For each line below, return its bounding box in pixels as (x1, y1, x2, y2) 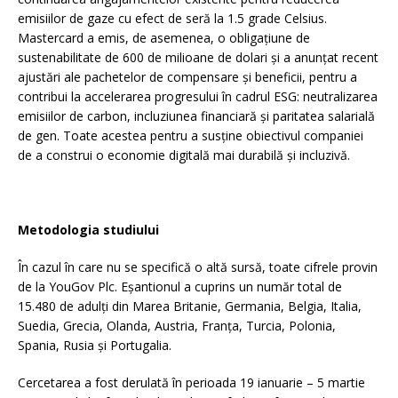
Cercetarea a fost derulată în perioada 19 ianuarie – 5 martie (18, 373, 365, 391)
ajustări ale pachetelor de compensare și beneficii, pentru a (18, 68, 357, 85)
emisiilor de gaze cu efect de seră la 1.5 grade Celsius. (18, 9, 327, 27)
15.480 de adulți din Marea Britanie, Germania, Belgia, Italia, (18, 297, 362, 314)
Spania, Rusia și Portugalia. (18, 336, 171, 354)
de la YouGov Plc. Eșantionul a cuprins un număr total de (18, 277, 342, 295)
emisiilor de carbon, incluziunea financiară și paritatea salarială (18, 107, 375, 124)
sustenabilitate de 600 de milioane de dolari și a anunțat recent (18, 48, 378, 66)
